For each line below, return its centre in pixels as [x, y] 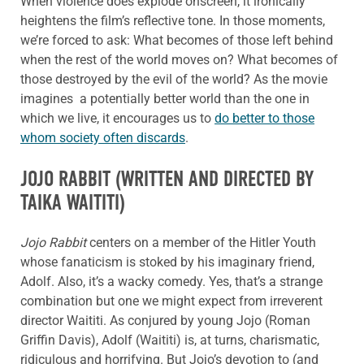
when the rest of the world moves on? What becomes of [179, 60]
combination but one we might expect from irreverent [171, 301]
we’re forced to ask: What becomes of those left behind [177, 41]
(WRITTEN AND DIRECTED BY [212, 180]
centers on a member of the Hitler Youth [201, 242]
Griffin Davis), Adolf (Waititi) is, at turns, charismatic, [170, 340]
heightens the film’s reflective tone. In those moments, [173, 21]
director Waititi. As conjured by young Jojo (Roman [165, 320]
